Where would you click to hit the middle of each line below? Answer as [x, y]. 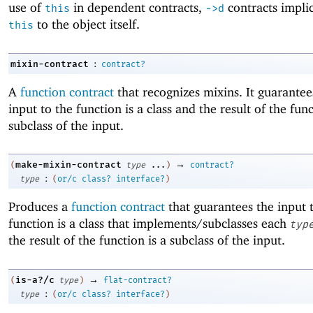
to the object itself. [87, 24]
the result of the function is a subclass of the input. [147, 240]
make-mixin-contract [68, 165]
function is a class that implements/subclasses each [149, 224]
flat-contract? [138, 280]
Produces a [40, 207]
